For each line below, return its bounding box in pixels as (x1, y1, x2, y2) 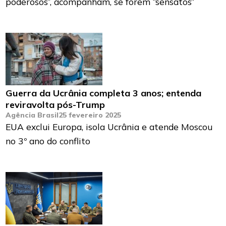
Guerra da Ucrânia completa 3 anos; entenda (6, 87, 202, 99)
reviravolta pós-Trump (6, 99, 105, 111)
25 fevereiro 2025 (59, 110, 122, 120)
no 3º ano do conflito (6, 135, 91, 147)
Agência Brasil (6, 110, 59, 120)
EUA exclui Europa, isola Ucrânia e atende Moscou (6, 121, 213, 133)
